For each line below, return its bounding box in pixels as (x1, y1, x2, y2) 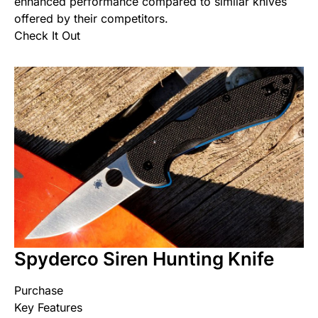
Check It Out (14, 28, 80, 43)
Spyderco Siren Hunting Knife (14, 247, 274, 270)
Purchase (14, 283, 63, 297)
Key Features (14, 300, 82, 314)
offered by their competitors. (14, 11, 168, 26)
